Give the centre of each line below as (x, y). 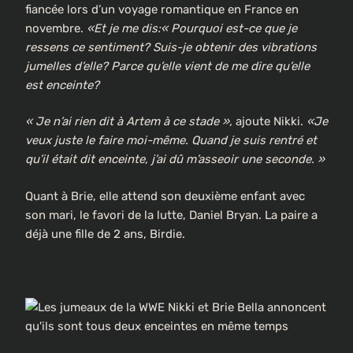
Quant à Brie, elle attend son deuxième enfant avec (165, 196)
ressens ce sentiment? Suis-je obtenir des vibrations (171, 47)
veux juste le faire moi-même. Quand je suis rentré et (171, 141)
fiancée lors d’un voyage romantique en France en (162, 9)
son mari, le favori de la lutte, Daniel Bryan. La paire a (171, 215)
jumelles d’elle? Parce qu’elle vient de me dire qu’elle (167, 66)
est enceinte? (64, 85)
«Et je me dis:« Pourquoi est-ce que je (192, 28)
